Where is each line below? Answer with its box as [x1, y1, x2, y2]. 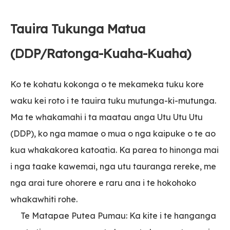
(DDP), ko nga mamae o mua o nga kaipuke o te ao [10, 128, 216, 139]
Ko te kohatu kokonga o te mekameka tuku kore [10, 79, 204, 89]
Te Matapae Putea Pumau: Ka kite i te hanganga [21, 210, 216, 221]
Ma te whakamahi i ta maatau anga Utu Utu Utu [10, 111, 203, 122]
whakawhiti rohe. [10, 194, 78, 204]
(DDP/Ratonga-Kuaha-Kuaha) [10, 45, 191, 61]
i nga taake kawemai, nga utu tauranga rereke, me [10, 161, 216, 171]
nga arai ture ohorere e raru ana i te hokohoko [10, 177, 196, 188]
